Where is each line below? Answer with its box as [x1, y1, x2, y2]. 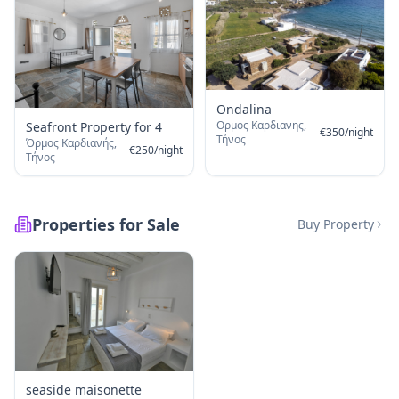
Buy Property [297, 216, 374, 233]
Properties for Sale [32, 214, 180, 236]
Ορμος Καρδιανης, [216, 117, 306, 133]
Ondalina [216, 100, 272, 118]
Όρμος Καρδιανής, [26, 135, 117, 151]
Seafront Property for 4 [26, 118, 162, 136]
